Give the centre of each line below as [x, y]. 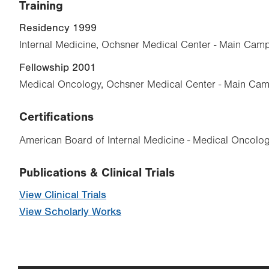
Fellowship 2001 [58, 67]
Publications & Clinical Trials [97, 172]
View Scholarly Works [70, 211]
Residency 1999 [58, 28]
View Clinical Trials [63, 195]
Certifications [56, 116]
